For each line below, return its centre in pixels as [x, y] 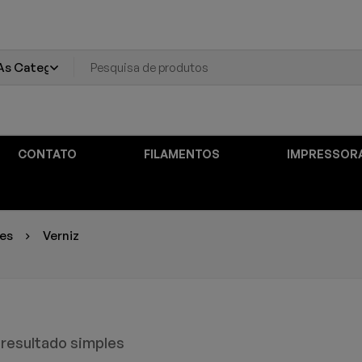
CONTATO [47, 154]
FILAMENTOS [182, 154]
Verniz [61, 236]
